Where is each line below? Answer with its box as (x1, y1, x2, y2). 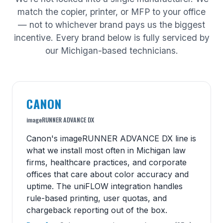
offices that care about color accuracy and (26, 169, 189, 179)
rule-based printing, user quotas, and (26, 193, 167, 203)
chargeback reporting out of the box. (26, 205, 167, 215)
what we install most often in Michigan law (26, 145, 186, 155)
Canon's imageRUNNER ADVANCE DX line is (26, 133, 196, 143)
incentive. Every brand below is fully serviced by (13, 32, 210, 43)
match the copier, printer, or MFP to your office (17, 6, 206, 17)
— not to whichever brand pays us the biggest (18, 19, 205, 30)
